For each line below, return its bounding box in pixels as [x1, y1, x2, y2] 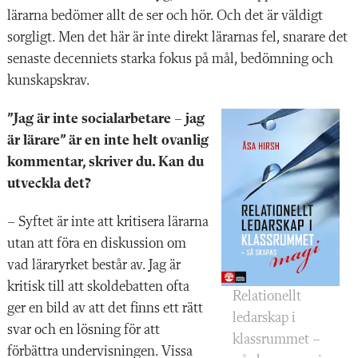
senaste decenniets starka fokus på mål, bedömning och [7, 52, 333, 67]
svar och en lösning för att [7, 323, 160, 338]
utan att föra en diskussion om [7, 237, 186, 252]
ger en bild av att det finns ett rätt [7, 301, 203, 316]
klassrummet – [233, 332, 320, 348]
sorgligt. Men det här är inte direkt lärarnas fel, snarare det [7, 30, 348, 46]
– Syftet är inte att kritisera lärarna [7, 215, 209, 230]
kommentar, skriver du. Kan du [7, 155, 204, 170]
